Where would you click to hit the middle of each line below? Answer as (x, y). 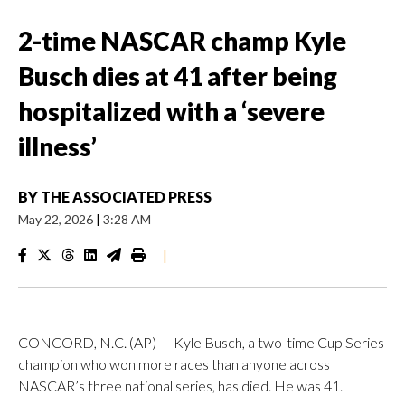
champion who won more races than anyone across (174, 364)
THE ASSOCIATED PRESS (126, 197)
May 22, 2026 (57, 219)
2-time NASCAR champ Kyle (182, 41)
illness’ (57, 146)
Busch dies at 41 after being (178, 76)
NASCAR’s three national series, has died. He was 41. (180, 386)
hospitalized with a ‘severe (171, 111)
